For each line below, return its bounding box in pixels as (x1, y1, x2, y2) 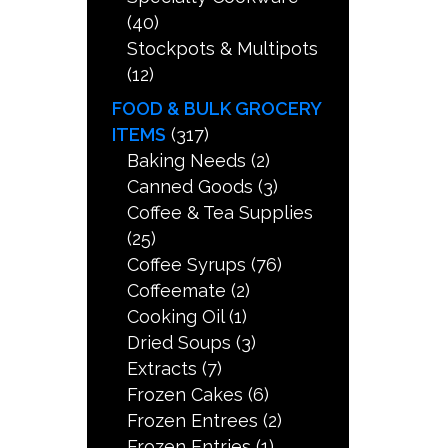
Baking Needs (127, 150, 247, 172)
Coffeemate (127, 280, 227, 302)
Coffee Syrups (127, 254, 247, 276)
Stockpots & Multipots (127, 38, 319, 60)
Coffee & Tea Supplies (127, 202, 314, 224)
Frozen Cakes (127, 384, 244, 406)
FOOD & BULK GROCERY (112, 98, 322, 120)
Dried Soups (127, 332, 232, 354)
